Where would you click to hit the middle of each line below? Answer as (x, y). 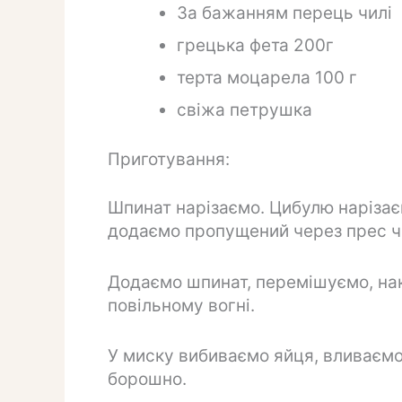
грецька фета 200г (255, 46)
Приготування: (168, 159)
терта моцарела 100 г (267, 78)
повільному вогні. (181, 305)
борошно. (147, 380)
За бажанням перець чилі (284, 13)
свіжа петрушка (244, 110)
